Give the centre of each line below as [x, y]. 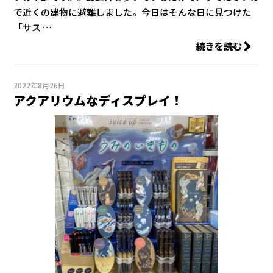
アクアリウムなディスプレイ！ [98, 100]
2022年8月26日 [40, 85]
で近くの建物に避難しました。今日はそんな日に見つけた [133, 12]
